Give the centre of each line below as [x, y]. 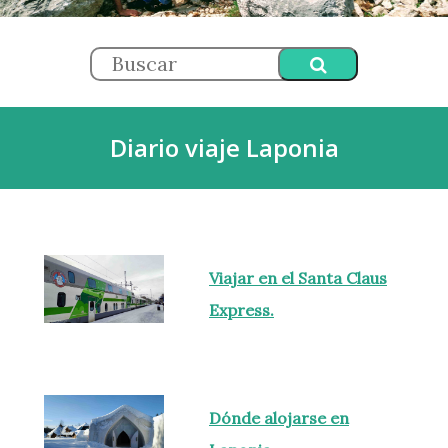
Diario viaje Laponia [224, 148]
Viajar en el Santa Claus [298, 278]
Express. [241, 310]
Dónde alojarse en [279, 418]
